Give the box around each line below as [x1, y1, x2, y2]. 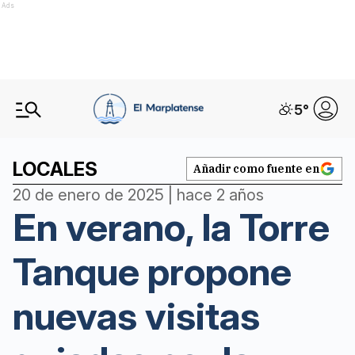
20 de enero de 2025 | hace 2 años [13, 185, 264, 204]
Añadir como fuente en [193, 162, 319, 176]
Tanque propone [13, 248, 292, 295]
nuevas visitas [13, 292, 260, 339]
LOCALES [13, 158, 97, 181]
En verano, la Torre [13, 204, 330, 250]
